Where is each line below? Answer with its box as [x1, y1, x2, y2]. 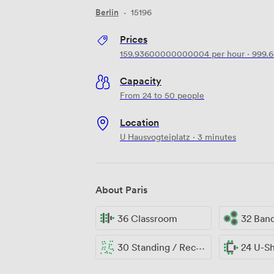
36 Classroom [117, 212, 177, 224]
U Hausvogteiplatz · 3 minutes [120, 130, 236, 143]
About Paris [95, 182, 147, 196]
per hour [209, 47, 245, 59]
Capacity [120, 73, 161, 87]
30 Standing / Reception [117, 241, 196, 254]
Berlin [95, 6, 119, 18]
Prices [120, 32, 147, 46]
